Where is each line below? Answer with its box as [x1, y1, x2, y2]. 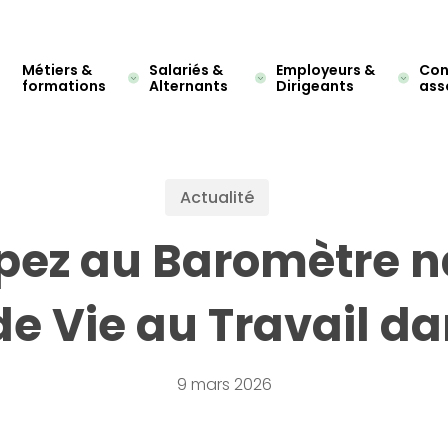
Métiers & [21, 60, 92, 80]
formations [21, 76, 106, 96]
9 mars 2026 [176, 373, 272, 396]
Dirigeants [275, 76, 354, 96]
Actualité [179, 186, 254, 209]
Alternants [149, 76, 229, 96]
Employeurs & [275, 60, 375, 80]
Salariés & [149, 60, 224, 80]
